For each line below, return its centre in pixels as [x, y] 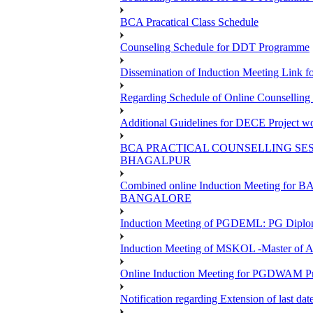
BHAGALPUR [155, 161]
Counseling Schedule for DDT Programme [215, 48]
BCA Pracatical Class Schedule [189, 22]
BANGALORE [156, 198]
